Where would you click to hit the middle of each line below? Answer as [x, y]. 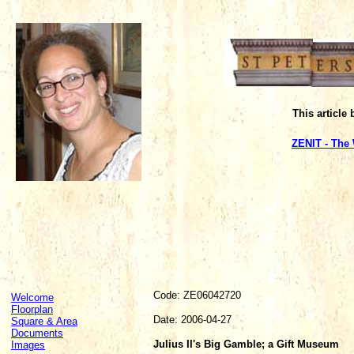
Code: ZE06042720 [197, 295]
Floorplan [32, 309]
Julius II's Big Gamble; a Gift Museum [246, 344]
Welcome [32, 298]
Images [28, 345]
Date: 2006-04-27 [192, 320]
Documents [37, 333]
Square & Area [44, 321]
